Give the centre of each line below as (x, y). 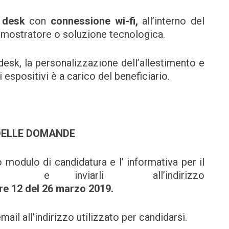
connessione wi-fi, (97, 21)
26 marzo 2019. (78, 188)
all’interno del (174, 21)
